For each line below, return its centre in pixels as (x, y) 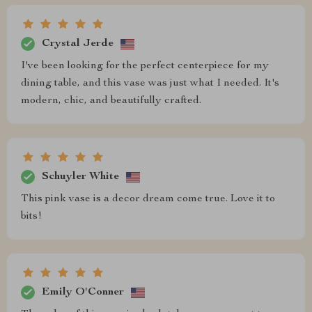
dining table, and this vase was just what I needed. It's (150, 84)
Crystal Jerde (78, 44)
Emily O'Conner (83, 292)
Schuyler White (80, 177)
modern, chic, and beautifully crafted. (111, 101)
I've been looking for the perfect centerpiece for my (145, 66)
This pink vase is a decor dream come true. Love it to (148, 199)
